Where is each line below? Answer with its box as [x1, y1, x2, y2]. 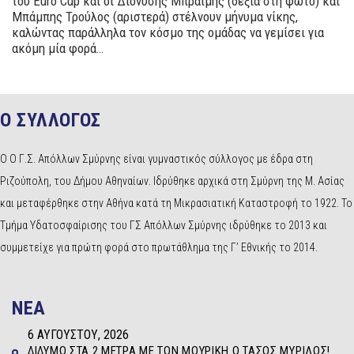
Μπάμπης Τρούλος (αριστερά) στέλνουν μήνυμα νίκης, [12, 9, 298, 25]
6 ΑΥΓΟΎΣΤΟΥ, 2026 [28, 327, 129, 343]
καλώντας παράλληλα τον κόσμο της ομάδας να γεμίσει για [12, 24, 324, 41]
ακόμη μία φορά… [12, 40, 104, 57]
